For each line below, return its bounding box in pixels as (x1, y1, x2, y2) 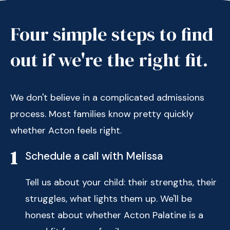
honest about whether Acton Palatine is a (25, 209, 203, 221)
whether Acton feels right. (10, 124, 122, 137)
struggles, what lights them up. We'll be (25, 193, 192, 205)
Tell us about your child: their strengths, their (25, 176, 217, 188)
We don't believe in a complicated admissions (10, 91, 204, 104)
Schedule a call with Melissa (25, 149, 163, 163)
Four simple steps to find (10, 22, 213, 47)
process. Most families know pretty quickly (10, 108, 194, 120)
